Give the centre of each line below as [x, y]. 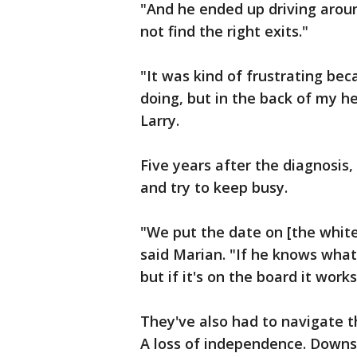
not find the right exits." [224, 31]
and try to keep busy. [214, 187]
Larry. [160, 120]
